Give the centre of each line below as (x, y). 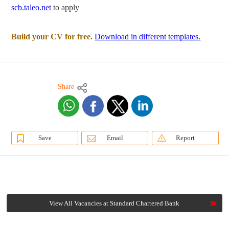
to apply (65, 8)
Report (185, 138)
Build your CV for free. (52, 37)
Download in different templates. (148, 37)
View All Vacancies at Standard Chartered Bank (114, 203)
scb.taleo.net (31, 8)
